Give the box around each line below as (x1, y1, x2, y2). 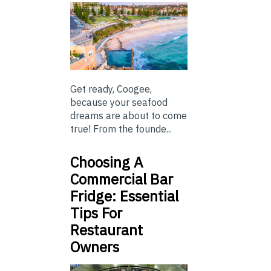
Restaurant (70, 220, 143, 240)
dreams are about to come (70, 109, 187, 122)
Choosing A (70, 152, 143, 172)
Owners (70, 237, 123, 256)
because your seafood (70, 96, 168, 108)
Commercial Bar (70, 169, 173, 189)
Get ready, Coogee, (70, 82, 152, 95)
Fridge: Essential (70, 186, 178, 206)
